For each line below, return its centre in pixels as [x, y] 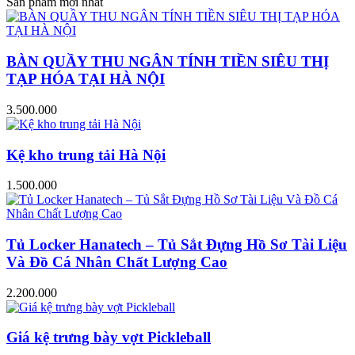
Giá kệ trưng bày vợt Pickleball [109, 338]
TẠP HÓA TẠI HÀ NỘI [86, 79]
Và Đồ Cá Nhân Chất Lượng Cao [117, 262]
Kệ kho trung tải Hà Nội [86, 155]
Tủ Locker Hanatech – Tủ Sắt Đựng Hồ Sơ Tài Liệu [177, 245]
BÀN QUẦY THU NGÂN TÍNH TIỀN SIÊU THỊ [168, 62]
